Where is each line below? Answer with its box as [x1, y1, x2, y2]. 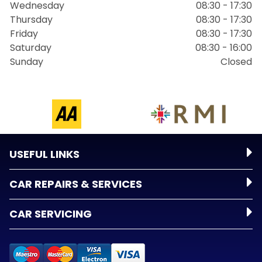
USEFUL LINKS [9, 147, 80, 161]
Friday [10, 27, 38, 40]
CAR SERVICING [9, 206, 92, 221]
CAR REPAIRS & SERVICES [9, 177, 142, 191]
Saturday [10, 41, 51, 54]
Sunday [10, 55, 43, 68]
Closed [220, 55, 252, 68]
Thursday [10, 13, 53, 26]
